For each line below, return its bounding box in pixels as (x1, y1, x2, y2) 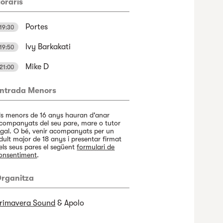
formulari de (77, 143, 115, 151)
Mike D (23, 62, 49, 71)
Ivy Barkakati (23, 42, 71, 51)
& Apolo (55, 199, 85, 208)
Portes (23, 22, 48, 31)
